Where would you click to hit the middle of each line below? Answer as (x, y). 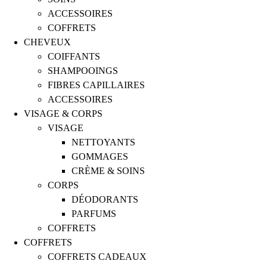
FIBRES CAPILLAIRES (96, 85)
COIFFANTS (74, 56)
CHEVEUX (47, 42)
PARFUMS (94, 214)
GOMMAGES (100, 156)
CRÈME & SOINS (108, 171)
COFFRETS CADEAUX (97, 257)
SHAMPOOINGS (83, 71)
